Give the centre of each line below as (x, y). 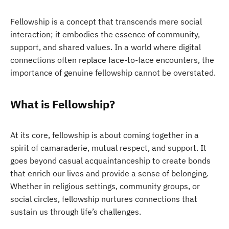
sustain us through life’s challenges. (76, 212)
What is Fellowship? (63, 104)
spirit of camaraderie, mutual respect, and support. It (108, 148)
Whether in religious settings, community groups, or (105, 186)
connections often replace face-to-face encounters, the (112, 60)
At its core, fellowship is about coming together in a (105, 135)
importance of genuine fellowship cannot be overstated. (113, 73)
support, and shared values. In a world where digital (106, 47)
